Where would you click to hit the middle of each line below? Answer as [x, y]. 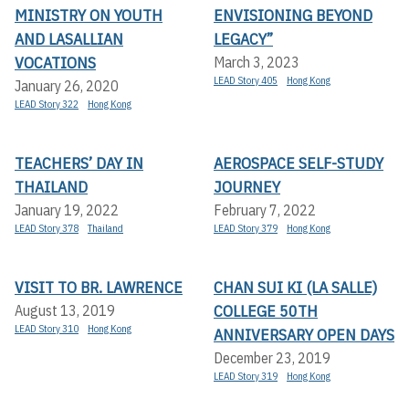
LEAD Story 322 [47, 104]
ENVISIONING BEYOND [293, 15]
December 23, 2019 [272, 357]
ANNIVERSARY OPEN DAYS [304, 334]
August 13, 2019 [65, 310]
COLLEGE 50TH [266, 310]
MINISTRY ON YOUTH [89, 15]
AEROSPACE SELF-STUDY [299, 163]
